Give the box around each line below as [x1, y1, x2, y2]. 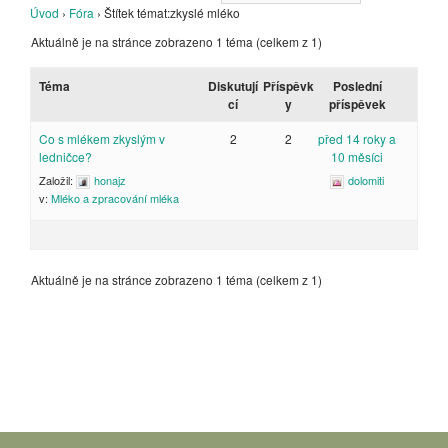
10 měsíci [331, 148, 384, 165]
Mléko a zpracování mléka [51, 190, 179, 207]
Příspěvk [263, 77, 315, 95]
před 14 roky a [318, 130, 397, 147]
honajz [94, 172, 126, 188]
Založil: [39, 172, 76, 188]
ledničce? [39, 148, 92, 165]
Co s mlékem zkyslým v [39, 130, 165, 147]
